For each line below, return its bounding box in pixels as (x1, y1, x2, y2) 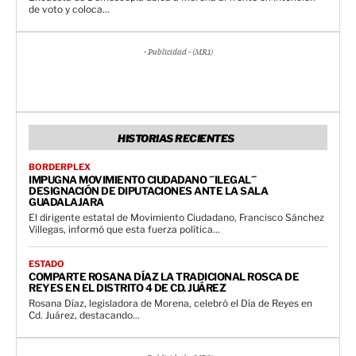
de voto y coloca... (29, 2, 110, 15)
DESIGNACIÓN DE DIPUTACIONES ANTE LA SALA (29, 184, 268, 197)
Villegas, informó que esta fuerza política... (29, 222, 220, 235)
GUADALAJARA (29, 195, 104, 208)
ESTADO (29, 257, 64, 269)
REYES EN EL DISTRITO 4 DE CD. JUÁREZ (29, 281, 226, 294)
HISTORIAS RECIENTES (118, 131, 234, 145)
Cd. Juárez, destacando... (29, 308, 140, 321)
